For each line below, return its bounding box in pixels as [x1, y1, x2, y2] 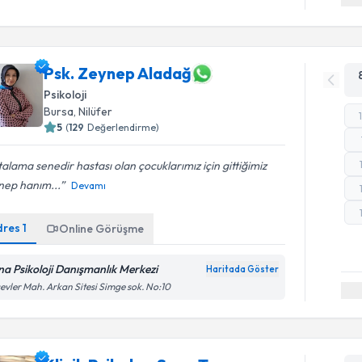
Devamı [71, 179, 107, 192]
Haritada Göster [206, 263, 280, 275]
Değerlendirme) [87, 120, 160, 133]
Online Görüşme [59, 221, 145, 236]
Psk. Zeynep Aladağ [44, 63, 192, 83]
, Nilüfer [74, 103, 113, 119]
